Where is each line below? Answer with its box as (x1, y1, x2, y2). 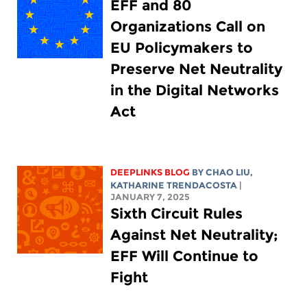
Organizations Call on (110, 18, 266, 36)
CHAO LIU (206, 167, 251, 178)
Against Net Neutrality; (110, 226, 279, 244)
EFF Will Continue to (110, 247, 259, 265)
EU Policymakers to (110, 39, 254, 57)
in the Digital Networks (110, 82, 280, 99)
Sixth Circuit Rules (110, 205, 243, 223)
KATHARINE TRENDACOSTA (110, 180, 238, 191)
